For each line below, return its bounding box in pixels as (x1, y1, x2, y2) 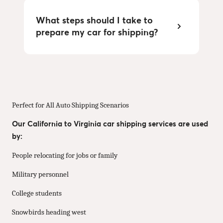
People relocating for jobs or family (12, 151, 117, 160)
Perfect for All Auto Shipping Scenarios (12, 101, 129, 110)
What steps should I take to (36, 14, 153, 26)
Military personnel (12, 170, 69, 179)
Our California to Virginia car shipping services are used (12, 119, 208, 128)
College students (12, 189, 62, 198)
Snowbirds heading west (12, 208, 86, 217)
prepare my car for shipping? (36, 26, 158, 38)
